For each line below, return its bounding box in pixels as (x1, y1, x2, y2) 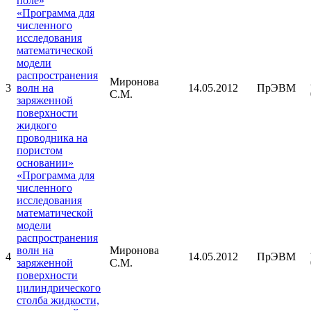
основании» (17, 157, 74, 169)
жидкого (17, 119, 57, 132)
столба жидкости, (17, 294, 99, 307)
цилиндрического (17, 282, 101, 294)
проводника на (17, 132, 87, 144)
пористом (17, 144, 62, 157)
